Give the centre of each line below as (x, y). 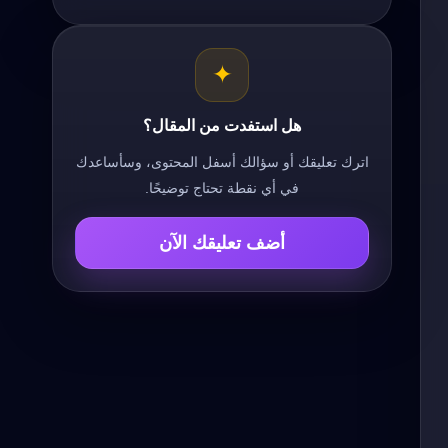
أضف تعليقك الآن (222, 243)
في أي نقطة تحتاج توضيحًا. (222, 188)
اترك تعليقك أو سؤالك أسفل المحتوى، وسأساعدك (222, 162)
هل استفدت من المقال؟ (222, 125)
